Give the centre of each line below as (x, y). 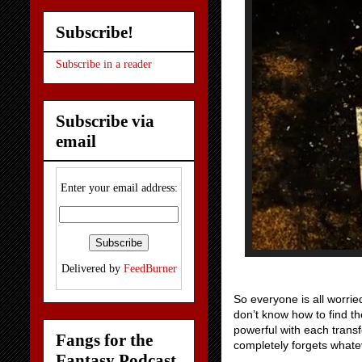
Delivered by (92, 269)
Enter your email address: (119, 188)
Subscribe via (105, 121)
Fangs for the (104, 340)
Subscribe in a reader (104, 65)
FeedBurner (150, 269)
